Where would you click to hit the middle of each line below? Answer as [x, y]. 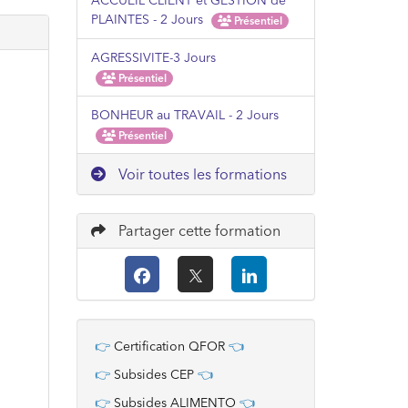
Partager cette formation [197, 230]
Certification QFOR [171, 346]
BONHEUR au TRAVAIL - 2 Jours [184, 115]
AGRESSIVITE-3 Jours [153, 57]
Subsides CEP [153, 374]
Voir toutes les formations [200, 174]
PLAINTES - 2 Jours [148, 19]
